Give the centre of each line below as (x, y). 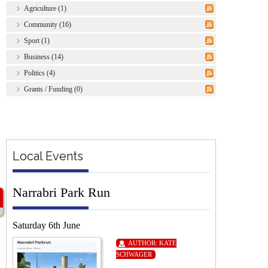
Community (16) (48, 24)
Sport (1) (37, 40)
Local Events (48, 156)
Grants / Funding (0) (53, 89)
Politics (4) (39, 73)
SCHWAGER (134, 254)
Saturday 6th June (46, 225)
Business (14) (44, 57)
